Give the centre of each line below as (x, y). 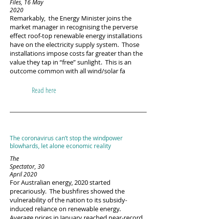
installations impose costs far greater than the (76, 53)
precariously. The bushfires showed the (67, 191)
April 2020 (23, 174)
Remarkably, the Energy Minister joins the (71, 18)
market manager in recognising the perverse (74, 27)
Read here (44, 90)
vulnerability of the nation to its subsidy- (68, 200)
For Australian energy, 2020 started (60, 182)
